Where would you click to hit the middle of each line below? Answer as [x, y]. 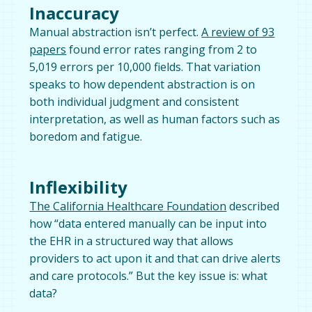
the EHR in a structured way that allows [132, 241]
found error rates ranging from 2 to [162, 49]
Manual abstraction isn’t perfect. [116, 32]
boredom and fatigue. [86, 136]
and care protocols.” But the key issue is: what [149, 275]
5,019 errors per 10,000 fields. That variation [145, 67]
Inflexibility [79, 187]
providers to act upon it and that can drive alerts [155, 258]
